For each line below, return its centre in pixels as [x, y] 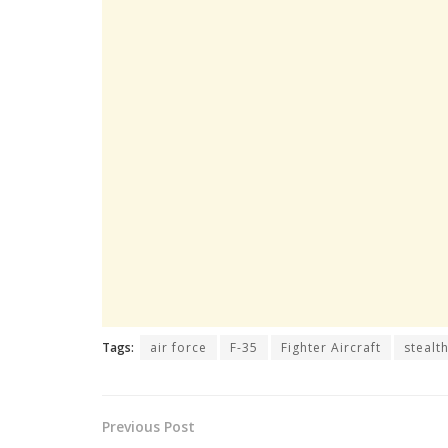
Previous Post [148, 426]
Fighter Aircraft [331, 347]
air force [178, 347]
